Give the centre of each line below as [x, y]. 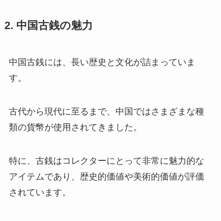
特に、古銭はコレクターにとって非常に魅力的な [106, 161]
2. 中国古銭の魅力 [48, 25]
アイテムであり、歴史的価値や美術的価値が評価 [106, 176]
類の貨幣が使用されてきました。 [75, 127]
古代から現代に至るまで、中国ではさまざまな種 [106, 111]
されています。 [40, 192]
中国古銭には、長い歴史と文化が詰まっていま [102, 62]
